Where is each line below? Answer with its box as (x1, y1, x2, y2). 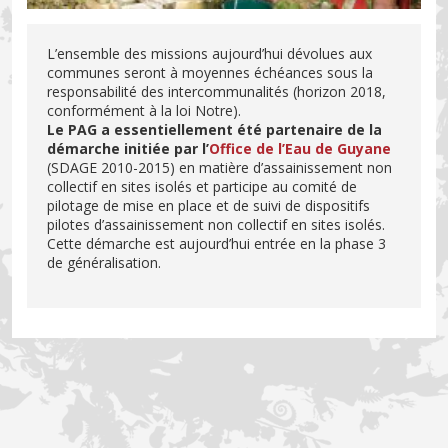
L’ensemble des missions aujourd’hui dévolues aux (47, 43, 372, 63)
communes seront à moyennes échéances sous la (47, 62, 373, 82)
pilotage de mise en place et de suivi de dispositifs (47, 195, 370, 215)
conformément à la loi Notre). (47, 100, 241, 120)
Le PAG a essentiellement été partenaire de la (47, 119, 382, 139)
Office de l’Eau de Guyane (209, 138, 391, 158)
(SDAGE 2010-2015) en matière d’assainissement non (47, 157, 392, 177)
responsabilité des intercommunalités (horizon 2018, (47, 81, 386, 101)
